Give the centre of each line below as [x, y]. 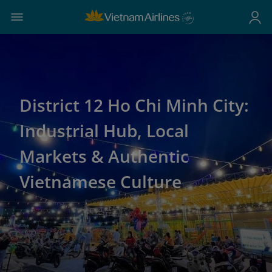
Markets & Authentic [104, 156]
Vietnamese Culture [100, 182]
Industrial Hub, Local [104, 131]
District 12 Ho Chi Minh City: [134, 105]
